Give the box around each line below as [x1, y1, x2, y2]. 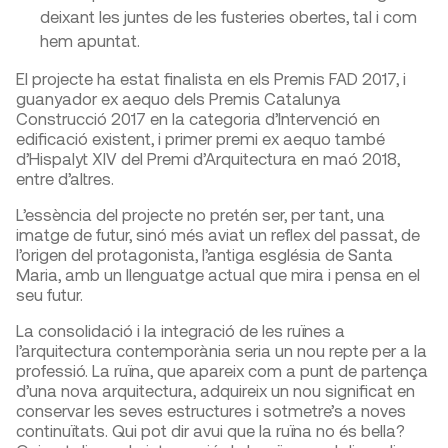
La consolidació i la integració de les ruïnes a [16, 320, 345, 341]
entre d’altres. [16, 168, 114, 189]
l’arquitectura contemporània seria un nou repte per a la [16, 340, 427, 361]
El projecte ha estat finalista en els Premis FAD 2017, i [16, 68, 406, 89]
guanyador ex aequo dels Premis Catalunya [16, 88, 341, 109]
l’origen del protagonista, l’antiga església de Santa [16, 244, 393, 265]
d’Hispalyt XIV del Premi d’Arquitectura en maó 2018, [16, 148, 400, 169]
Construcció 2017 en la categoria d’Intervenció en [16, 108, 380, 129]
